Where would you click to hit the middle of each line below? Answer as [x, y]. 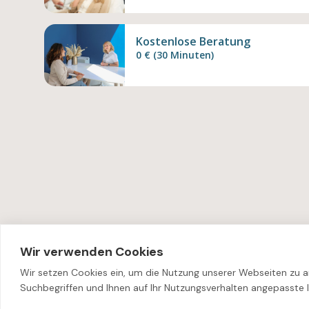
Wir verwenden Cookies [92, 252]
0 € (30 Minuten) [175, 54]
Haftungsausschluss [93, 286]
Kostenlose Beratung [193, 41]
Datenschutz [185, 286]
